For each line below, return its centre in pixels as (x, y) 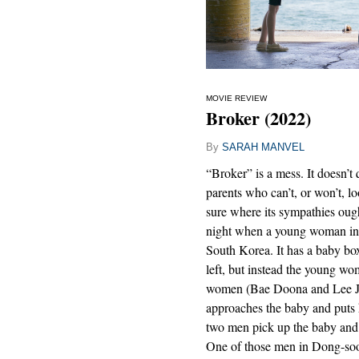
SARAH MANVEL (263, 147)
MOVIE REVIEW (236, 99)
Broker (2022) (258, 119)
